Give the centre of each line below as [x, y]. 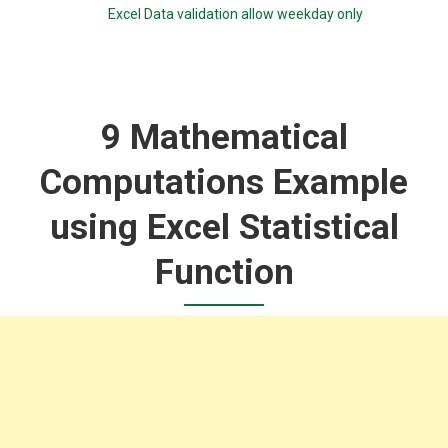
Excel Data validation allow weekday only [235, 14]
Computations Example [224, 182]
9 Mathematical [224, 137]
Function [224, 272]
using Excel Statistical [224, 227]
